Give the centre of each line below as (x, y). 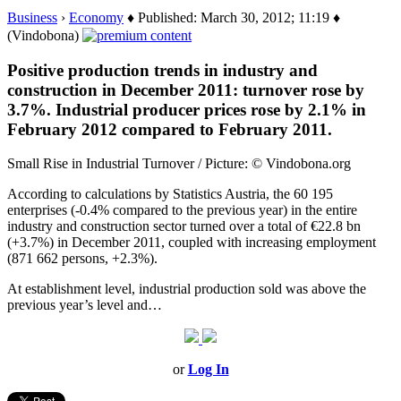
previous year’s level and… (85, 305)
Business (32, 17)
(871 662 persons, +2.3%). (82, 259)
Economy (96, 17)
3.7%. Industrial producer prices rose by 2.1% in (187, 109)
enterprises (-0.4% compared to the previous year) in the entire (182, 210)
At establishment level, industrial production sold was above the (187, 289)
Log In (208, 370)
